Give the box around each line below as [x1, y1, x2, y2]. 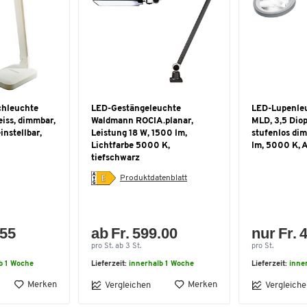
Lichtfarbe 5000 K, [91, 141, 170, 150]
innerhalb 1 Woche [129, 260, 194, 268]
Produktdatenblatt [120, 173, 187, 182]
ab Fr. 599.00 [91, 225, 178, 242]
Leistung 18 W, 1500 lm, [91, 129, 187, 138]
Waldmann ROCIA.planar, [91, 116, 193, 125]
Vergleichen [105, 280, 151, 290]
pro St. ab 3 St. [91, 243, 141, 250]
